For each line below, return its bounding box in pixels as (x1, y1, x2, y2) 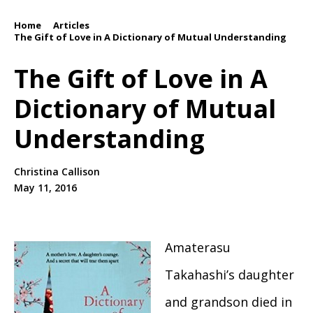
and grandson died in (165, 293, 292, 311)
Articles (53, 19, 89, 31)
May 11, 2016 (14, 181, 77, 195)
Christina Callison (14, 165, 100, 179)
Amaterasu (165, 239, 231, 256)
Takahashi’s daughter (165, 266, 294, 284)
